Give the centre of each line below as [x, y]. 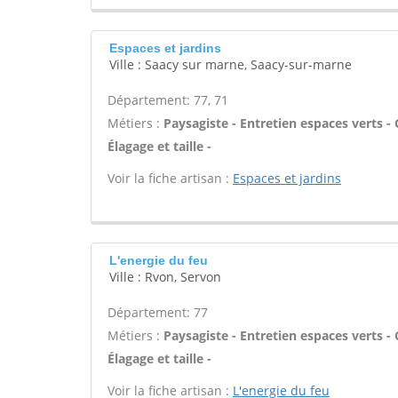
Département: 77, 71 [168, 100]
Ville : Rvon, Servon [165, 277]
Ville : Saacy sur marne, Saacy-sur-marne [231, 64]
